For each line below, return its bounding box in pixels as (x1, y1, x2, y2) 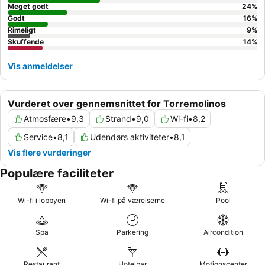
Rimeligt (8, 25, 36, 35)
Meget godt (8, 2, 49, 11)
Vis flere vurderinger (8, 147, 91, 158)
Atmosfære (24, 114, 66, 124)
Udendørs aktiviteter (90, 132, 169, 143)
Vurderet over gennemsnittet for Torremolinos (8, 98, 226, 110)
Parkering (116, 228, 148, 237)
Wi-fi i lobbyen (18, 196, 66, 205)
